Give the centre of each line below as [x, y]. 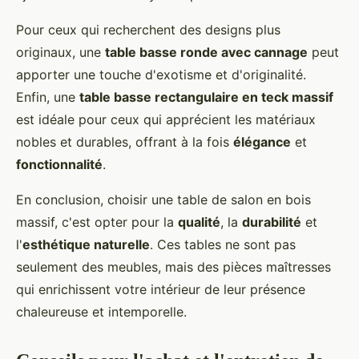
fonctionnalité [59, 164]
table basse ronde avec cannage [206, 52]
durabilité [272, 222]
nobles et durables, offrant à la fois [125, 141]
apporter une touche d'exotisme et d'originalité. [161, 74]
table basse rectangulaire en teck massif [206, 97]
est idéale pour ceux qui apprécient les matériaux [166, 119]
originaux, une [61, 52]
